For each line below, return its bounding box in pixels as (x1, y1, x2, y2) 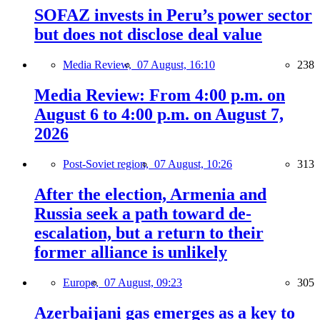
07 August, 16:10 (137, 59, 215, 71)
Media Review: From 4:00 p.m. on (34, 85, 285, 104)
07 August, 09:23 (104, 276, 182, 289)
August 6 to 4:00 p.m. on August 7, (34, 104, 284, 124)
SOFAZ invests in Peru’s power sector (34, 6, 312, 25)
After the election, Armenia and (34, 184, 266, 204)
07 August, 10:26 (154, 157, 232, 170)
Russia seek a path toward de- (34, 204, 251, 223)
